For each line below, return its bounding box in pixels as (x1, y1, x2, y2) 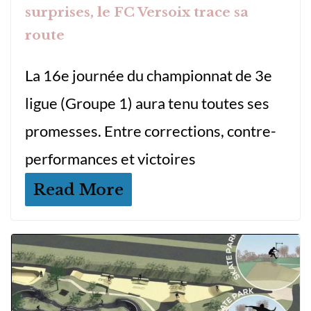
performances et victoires (25, 149, 196, 169)
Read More (33, 180, 124, 200)
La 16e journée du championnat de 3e (25, 66, 272, 85)
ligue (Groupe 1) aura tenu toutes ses (25, 94, 269, 113)
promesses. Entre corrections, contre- (25, 121, 276, 141)
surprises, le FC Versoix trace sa (25, 4, 249, 21)
